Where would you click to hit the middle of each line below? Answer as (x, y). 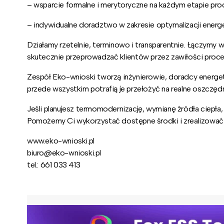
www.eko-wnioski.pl (61, 141)
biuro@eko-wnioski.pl (64, 153)
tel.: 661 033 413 (54, 165)
